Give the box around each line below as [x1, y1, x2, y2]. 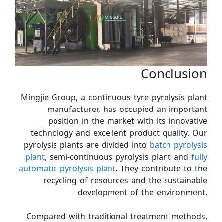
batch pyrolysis [150, 140, 207, 150]
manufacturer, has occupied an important [47, 104, 207, 114]
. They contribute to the [115, 164, 207, 173]
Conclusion [141, 66, 207, 82]
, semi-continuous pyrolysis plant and [45, 152, 191, 162]
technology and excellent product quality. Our [31, 128, 207, 138]
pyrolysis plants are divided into [24, 140, 150, 150]
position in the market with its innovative [48, 116, 207, 126]
